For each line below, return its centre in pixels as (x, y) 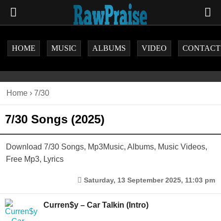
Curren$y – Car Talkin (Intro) (96, 205)
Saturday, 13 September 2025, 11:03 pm (149, 180)
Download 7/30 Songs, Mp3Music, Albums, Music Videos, (107, 147)
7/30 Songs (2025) (55, 119)
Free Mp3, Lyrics (35, 159)
